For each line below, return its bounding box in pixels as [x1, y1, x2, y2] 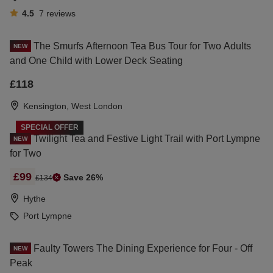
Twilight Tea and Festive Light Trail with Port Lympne [34, 133, 260, 144]
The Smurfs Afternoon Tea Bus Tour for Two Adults [34, 40, 251, 51]
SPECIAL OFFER [21, 122, 79, 132]
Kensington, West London [23, 101, 122, 111]
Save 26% [63, 172, 103, 182]
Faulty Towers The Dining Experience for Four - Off [34, 243, 252, 253]
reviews [46, 8, 76, 18]
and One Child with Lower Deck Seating [10, 55, 183, 66]
